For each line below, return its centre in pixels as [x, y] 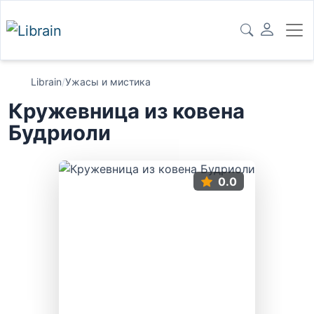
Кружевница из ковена [127, 111]
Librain [46, 82]
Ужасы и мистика [108, 82]
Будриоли [60, 133]
